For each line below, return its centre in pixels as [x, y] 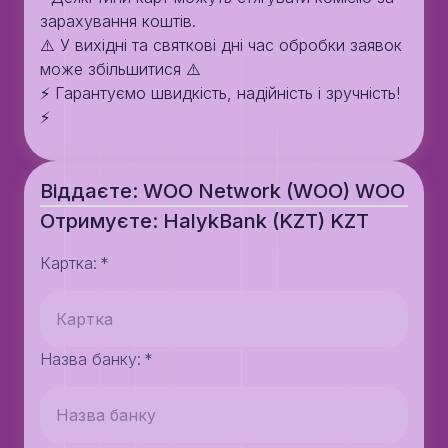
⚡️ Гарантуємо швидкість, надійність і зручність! [220, 93]
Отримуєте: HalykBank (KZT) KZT [204, 221]
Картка [66, 263]
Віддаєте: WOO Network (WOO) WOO [222, 191]
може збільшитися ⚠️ [120, 69]
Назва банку [88, 359]
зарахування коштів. [118, 21]
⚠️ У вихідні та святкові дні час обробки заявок [221, 45]
